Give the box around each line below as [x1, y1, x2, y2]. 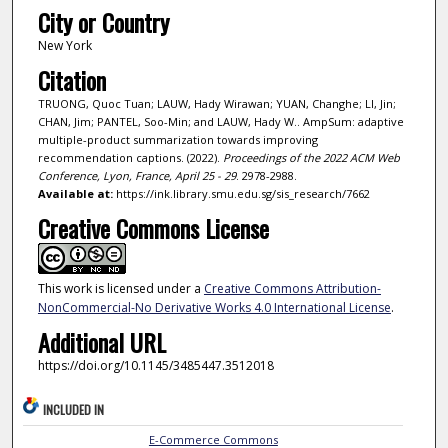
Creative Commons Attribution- [203, 279, 381, 297]
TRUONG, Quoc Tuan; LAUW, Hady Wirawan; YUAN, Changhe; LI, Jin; [37, 96, 396, 112]
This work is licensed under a [37, 279, 204, 297]
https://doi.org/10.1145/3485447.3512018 [37, 357, 274, 375]
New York [37, 36, 92, 54]
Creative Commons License [37, 209, 269, 246]
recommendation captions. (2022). [37, 150, 223, 166]
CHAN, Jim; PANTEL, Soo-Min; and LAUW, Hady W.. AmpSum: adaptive [37, 114, 404, 130]
